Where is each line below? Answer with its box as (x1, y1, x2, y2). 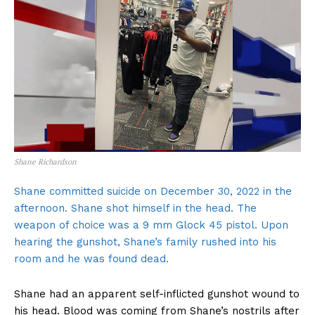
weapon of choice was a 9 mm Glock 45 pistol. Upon (14, 218, 288, 231)
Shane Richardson (14, 156, 77, 167)
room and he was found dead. (14, 252, 169, 265)
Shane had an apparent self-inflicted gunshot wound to (14, 287, 300, 300)
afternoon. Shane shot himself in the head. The (14, 201, 257, 214)
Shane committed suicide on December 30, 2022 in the (14, 184, 292, 198)
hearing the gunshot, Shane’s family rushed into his (14, 235, 276, 248)
